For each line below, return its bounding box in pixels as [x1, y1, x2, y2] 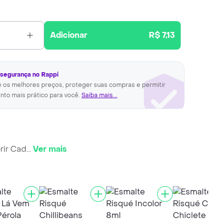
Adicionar [50, 30, 88, 40]
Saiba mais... [82, 91, 117, 99]
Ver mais [33, 143, 67, 154]
